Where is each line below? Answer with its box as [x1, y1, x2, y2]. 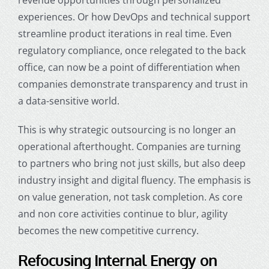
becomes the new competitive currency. [17, 223, 199, 237]
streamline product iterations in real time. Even [17, 26, 232, 40]
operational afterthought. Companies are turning [17, 139, 241, 153]
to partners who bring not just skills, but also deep [17, 156, 246, 170]
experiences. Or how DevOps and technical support [17, 10, 250, 23]
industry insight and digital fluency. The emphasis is [17, 173, 251, 187]
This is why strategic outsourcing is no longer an [17, 122, 236, 136]
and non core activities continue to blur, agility [17, 207, 228, 220]
